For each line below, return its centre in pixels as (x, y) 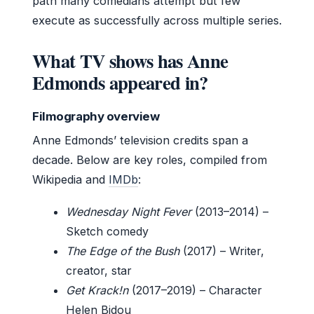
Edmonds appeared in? (120, 82)
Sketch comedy (107, 231)
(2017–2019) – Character (195, 290)
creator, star (99, 270)
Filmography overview (96, 116)
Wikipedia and (70, 179)
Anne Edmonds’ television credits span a (140, 140)
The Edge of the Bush (123, 251)
